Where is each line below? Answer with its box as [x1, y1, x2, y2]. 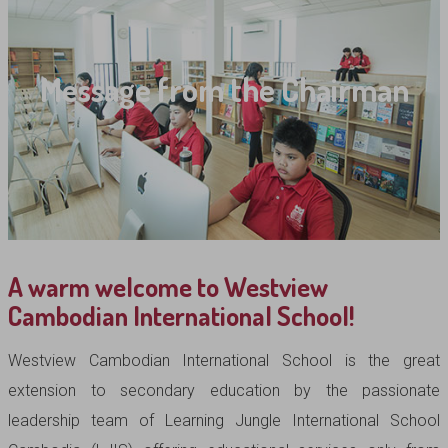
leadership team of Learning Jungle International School [8, 410, 440, 430]
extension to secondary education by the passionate [8, 380, 440, 400]
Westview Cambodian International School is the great [8, 350, 440, 370]
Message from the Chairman [39, 68, 409, 110]
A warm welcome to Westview [8, 269, 328, 303]
